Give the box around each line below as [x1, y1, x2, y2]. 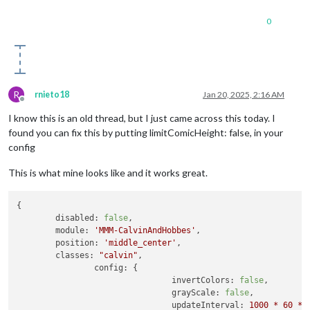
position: [55, 238, 100, 248]
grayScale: [172, 288, 221, 298]
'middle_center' [104, 238, 177, 248]
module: [55, 226, 90, 235]
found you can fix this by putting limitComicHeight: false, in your [8, 126, 283, 138]
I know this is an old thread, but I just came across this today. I [8, 111, 275, 124]
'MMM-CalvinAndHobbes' [94, 226, 197, 235]
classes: [55, 250, 95, 260]
